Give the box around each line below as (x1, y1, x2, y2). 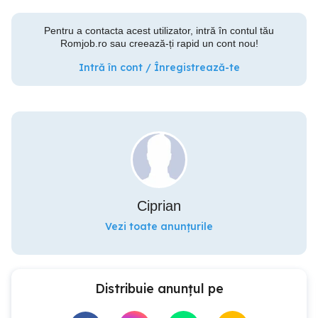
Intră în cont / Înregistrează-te (78, 61, 240, 74)
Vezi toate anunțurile (105, 220, 213, 233)
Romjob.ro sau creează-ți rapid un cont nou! (60, 38, 258, 49)
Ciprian (137, 198, 181, 214)
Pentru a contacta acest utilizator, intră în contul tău (44, 25, 274, 36)
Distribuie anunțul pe (94, 280, 224, 297)
